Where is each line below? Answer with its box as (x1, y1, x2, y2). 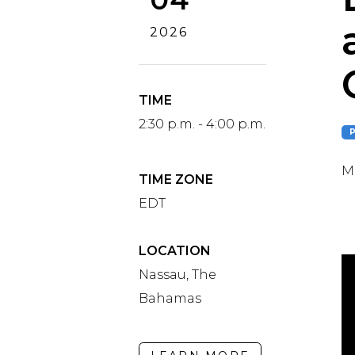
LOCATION (138, 242, 211, 258)
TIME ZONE (138, 171, 213, 187)
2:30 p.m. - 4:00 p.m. (138, 116, 265, 132)
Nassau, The (138, 266, 216, 282)
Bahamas (138, 290, 201, 306)
